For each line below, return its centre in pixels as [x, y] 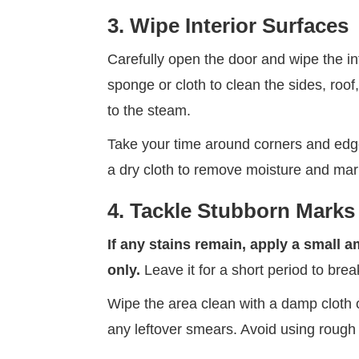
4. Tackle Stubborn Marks [232, 211]
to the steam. [151, 111]
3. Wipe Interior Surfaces [228, 26]
